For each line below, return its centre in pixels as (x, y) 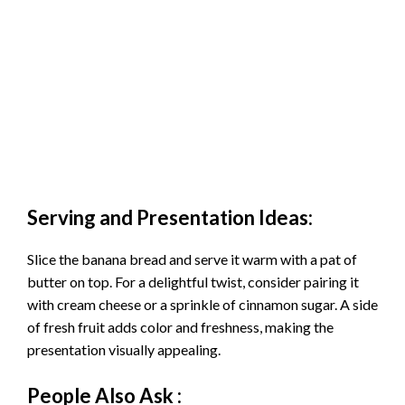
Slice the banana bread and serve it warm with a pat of (192, 259)
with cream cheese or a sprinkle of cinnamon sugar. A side (202, 305)
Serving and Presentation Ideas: (170, 218)
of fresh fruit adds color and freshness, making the (180, 327)
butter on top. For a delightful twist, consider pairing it (193, 282)
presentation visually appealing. (124, 350)
